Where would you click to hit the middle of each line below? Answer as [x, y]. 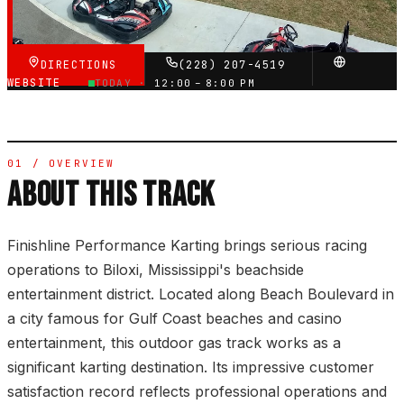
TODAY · [124, 83]
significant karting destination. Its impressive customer [191, 367]
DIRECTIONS [83, 65]
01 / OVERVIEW [61, 164]
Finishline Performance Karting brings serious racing [187, 246]
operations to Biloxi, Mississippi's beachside [156, 270]
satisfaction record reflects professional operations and [197, 392]
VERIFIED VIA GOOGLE [97, 11]
